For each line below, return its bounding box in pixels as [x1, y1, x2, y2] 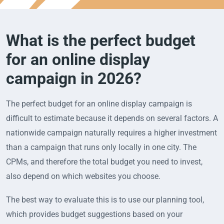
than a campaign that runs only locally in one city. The [6, 142, 196, 152]
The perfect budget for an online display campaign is [6, 99, 192, 109]
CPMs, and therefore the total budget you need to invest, [6, 157, 202, 167]
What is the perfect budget [6, 31, 195, 50]
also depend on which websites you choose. [6, 171, 160, 181]
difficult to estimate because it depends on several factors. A [6, 113, 218, 123]
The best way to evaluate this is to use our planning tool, [6, 194, 204, 204]
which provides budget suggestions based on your [6, 209, 182, 219]
